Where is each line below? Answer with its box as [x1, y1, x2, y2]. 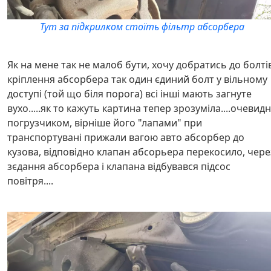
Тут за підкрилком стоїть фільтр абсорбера [40, 20, 245, 34]
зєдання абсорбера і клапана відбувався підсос [7, 160, 230, 174]
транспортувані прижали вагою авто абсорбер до [7, 131, 244, 145]
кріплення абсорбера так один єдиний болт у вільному [7, 73, 267, 87]
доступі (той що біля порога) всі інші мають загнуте [7, 87, 252, 101]
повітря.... [7, 174, 53, 188]
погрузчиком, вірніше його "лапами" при [7, 116, 202, 130]
